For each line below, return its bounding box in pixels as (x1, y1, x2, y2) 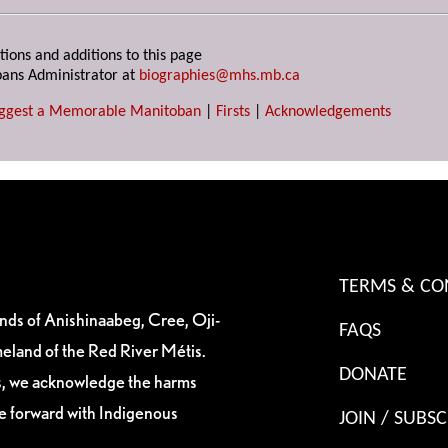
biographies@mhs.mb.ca (139, 68, 300, 85)
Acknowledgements (265, 104, 391, 121)
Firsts (216, 104, 250, 121)
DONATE (338, 365, 407, 386)
